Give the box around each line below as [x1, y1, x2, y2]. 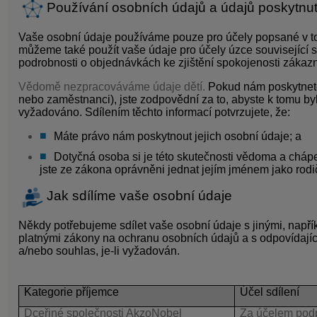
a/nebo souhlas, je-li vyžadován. [18, 244, 183, 257]
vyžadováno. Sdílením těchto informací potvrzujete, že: [18, 105, 290, 118]
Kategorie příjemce [24, 286, 119, 299]
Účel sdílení [240, 286, 299, 299]
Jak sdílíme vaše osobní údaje [47, 188, 232, 204]
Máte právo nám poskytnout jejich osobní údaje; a [54, 129, 301, 142]
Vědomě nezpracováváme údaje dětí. [18, 80, 208, 93]
